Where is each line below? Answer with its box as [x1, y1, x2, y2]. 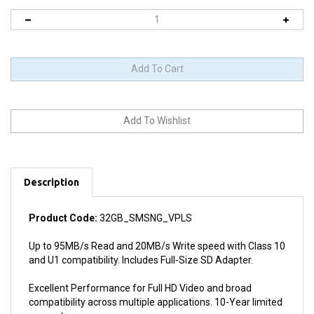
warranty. [29, 295, 70, 306]
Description [24, 161, 79, 172]
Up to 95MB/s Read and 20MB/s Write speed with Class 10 [29, 225, 285, 236]
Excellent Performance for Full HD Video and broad [29, 267, 252, 278]
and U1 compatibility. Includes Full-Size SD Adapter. [29, 239, 253, 250]
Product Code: [29, 197, 97, 208]
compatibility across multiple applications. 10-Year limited [29, 281, 282, 292]
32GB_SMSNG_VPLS [97, 197, 192, 208]
